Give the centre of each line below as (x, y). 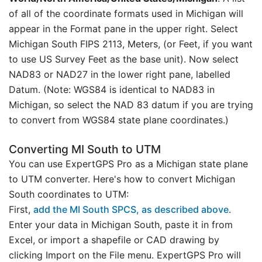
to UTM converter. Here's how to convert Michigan (122, 179)
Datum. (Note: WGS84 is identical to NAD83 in (112, 89)
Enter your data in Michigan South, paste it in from (121, 224)
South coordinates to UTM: (69, 194)
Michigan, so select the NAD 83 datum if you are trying (131, 104)
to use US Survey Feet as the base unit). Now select (124, 59)
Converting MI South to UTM (85, 149)
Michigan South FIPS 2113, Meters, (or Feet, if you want (131, 44)
